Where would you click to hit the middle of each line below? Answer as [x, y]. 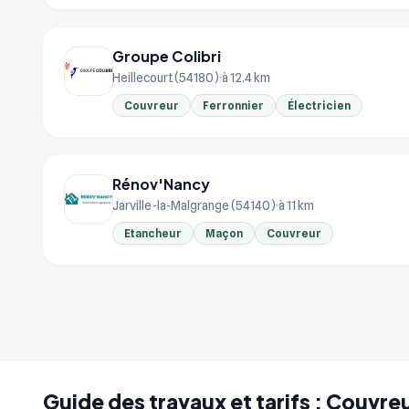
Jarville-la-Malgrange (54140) [194, 205]
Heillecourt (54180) [166, 77]
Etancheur [153, 233]
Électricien [319, 105]
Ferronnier [233, 105]
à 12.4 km [246, 77]
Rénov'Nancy [161, 184]
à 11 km [296, 205]
